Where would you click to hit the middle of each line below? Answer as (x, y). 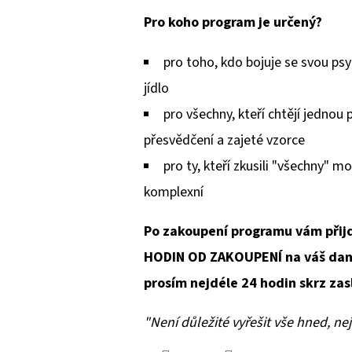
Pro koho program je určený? (233, 23)
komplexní (174, 192)
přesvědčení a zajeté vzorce (224, 141)
